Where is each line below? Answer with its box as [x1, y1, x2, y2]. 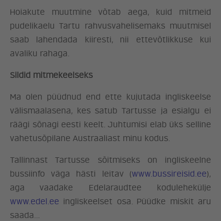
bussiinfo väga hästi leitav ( [10, 169, 132, 179]
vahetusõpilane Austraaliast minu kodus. [10, 134, 170, 144]
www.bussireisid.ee [132, 169, 207, 179]
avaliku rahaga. [10, 49, 70, 59]
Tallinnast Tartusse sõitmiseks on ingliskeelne [10, 155, 211, 165]
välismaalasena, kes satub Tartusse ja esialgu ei [10, 106, 211, 116]
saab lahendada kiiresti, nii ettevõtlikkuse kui [10, 35, 211, 45]
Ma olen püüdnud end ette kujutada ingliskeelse [10, 92, 211, 102]
